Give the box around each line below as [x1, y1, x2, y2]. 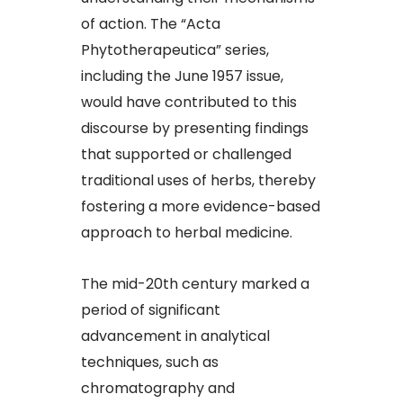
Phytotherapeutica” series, [81, 40, 269, 61]
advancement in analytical [81, 326, 270, 347]
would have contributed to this [81, 92, 297, 113]
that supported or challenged [81, 144, 291, 166]
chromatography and [81, 378, 235, 399]
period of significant [81, 300, 220, 321]
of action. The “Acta [81, 13, 220, 35]
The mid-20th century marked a [81, 273, 309, 295]
